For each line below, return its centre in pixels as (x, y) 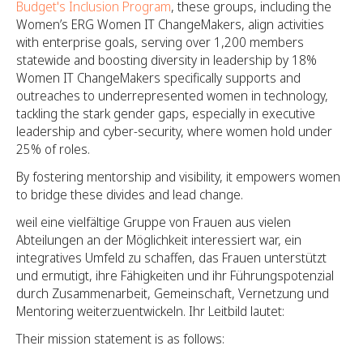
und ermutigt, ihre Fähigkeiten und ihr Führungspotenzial (175, 275)
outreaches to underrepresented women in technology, (172, 95)
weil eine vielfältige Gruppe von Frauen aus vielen (154, 222)
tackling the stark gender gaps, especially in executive (166, 113)
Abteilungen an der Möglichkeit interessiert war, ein (159, 239)
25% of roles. (55, 149)
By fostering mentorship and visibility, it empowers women (178, 176)
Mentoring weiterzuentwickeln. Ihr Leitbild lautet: (150, 311)
